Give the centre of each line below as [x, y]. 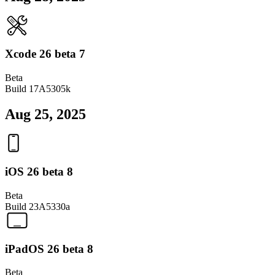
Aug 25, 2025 [45, 114]
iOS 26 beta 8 [39, 172]
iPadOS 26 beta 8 [49, 249]
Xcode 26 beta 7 [45, 53]
